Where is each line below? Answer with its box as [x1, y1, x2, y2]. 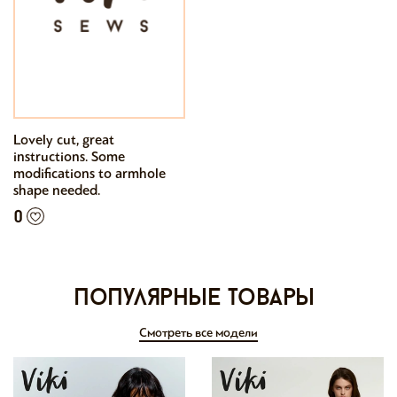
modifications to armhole [13, 165, 166, 182]
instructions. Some [13, 148, 125, 165]
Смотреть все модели [139, 325, 258, 340]
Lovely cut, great [13, 131, 114, 148]
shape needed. [13, 182, 100, 198]
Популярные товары [74, 287, 315, 311]
